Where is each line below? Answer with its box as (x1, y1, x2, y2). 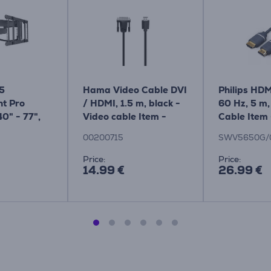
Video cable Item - (83, 110, 166, 122)
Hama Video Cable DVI (83, 83, 187, 96)
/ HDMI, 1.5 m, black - (83, 97, 180, 109)
